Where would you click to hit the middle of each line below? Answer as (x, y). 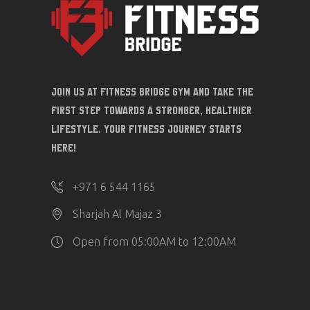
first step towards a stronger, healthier (152, 111)
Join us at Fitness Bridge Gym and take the (152, 92)
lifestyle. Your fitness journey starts (146, 129)
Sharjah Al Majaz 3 (117, 214)
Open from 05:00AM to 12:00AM (154, 241)
